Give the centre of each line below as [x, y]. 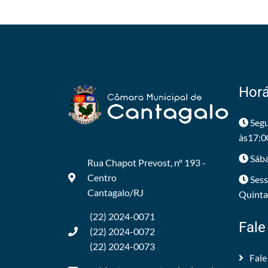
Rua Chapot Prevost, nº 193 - [147, 162]
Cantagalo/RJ [115, 192]
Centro [102, 177]
